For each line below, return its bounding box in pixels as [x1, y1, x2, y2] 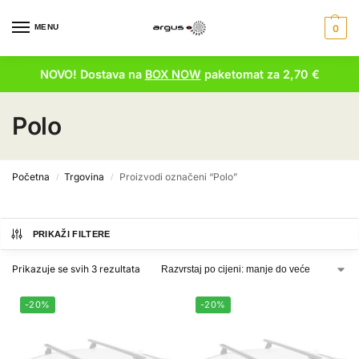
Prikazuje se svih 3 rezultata [12, 263, 140, 275]
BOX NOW [144, 67, 201, 81]
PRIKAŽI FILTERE [32, 229, 111, 239]
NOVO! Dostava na [39, 67, 145, 81]
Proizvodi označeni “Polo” [119, 171, 237, 183]
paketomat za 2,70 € [200, 67, 320, 81]
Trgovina [64, 171, 105, 183]
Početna [12, 171, 50, 183]
